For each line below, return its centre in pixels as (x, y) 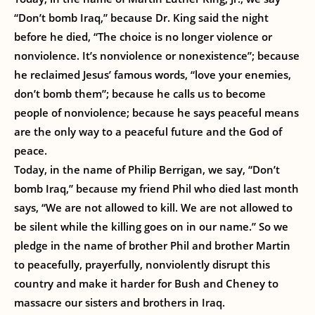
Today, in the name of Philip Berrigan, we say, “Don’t (147, 169)
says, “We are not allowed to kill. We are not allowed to (153, 207)
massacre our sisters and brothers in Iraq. (120, 302)
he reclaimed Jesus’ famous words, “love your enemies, (153, 75)
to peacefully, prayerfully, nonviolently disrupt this (142, 264)
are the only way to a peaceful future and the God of (148, 131)
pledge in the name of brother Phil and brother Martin (152, 245)
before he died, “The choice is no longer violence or (143, 37)
